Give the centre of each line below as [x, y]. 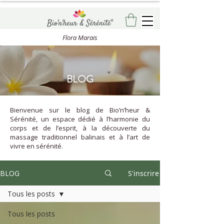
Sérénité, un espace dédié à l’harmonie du [80, 119]
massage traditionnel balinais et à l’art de [80, 137]
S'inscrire [143, 173]
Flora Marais [80, 38]
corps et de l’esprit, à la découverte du [80, 128]
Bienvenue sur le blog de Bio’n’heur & [80, 110]
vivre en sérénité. [36, 146]
